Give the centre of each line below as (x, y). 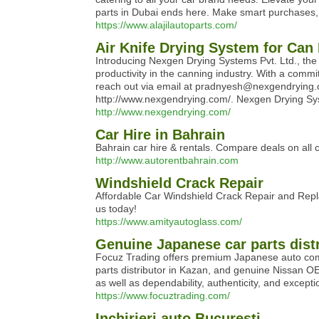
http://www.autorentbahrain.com (167, 160)
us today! (116, 209)
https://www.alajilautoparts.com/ (166, 25)
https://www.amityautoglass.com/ (169, 221)
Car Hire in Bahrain (160, 135)
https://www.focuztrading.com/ (163, 296)
